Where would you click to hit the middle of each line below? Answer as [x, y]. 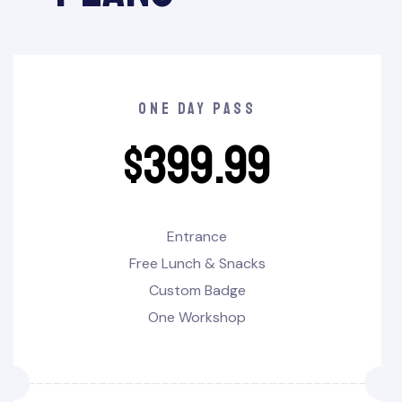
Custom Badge [197, 291]
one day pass [197, 109]
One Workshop [197, 318]
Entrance [197, 237]
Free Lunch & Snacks [197, 264]
